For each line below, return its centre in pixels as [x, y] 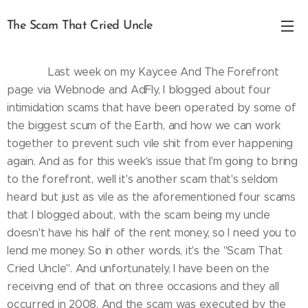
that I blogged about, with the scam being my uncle [139, 215]
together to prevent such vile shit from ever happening [150, 143]
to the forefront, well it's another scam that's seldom [143, 179]
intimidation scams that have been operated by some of [152, 108]
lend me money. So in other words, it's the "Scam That [145, 251]
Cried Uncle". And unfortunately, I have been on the [138, 268]
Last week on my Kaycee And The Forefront [163, 72]
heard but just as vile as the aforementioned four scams [151, 197]
